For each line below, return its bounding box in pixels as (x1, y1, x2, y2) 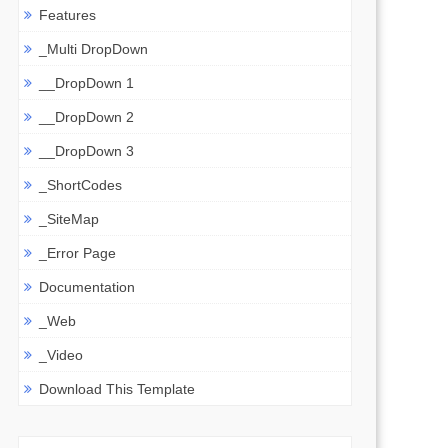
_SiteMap (38, 210, 99, 227)
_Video (38, 346, 83, 363)
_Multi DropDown (38, 40, 148, 57)
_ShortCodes (38, 176, 122, 193)
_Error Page (38, 244, 116, 261)
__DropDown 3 (38, 142, 134, 159)
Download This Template (38, 380, 195, 397)
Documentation (38, 278, 135, 295)
